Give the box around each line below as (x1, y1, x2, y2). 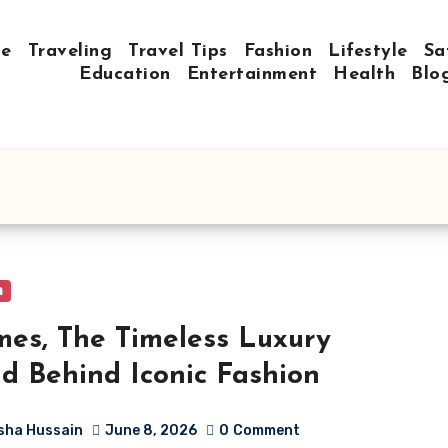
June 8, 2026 (105, 422, 198, 440)
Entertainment (186, 65, 317, 84)
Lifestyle (328, 42, 408, 61)
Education (79, 65, 171, 84)
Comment (233, 422, 301, 440)
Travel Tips (128, 42, 228, 61)
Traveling (27, 42, 112, 61)
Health (333, 65, 395, 84)
